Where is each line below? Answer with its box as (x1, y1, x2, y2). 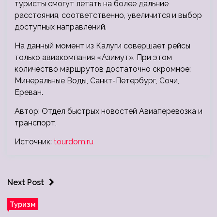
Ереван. (15, 88, 43, 97)
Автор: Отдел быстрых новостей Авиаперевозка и (15, 107, 202, 116)
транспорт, (15, 118, 57, 128)
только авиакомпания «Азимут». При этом (15, 53, 172, 62)
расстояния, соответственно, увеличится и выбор (15, 11, 202, 20)
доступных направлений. (15, 22, 107, 32)
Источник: (15, 137, 54, 147)
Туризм (10, 200, 36, 209)
